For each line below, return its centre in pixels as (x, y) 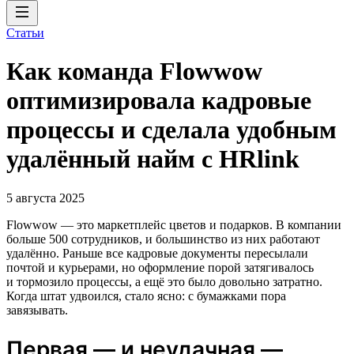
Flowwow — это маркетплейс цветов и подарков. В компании (174, 224)
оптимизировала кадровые (159, 101)
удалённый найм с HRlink (153, 159)
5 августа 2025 (45, 198)
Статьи (25, 33)
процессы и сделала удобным (171, 130)
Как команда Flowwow (134, 72)
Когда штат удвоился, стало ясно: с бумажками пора (146, 296)
